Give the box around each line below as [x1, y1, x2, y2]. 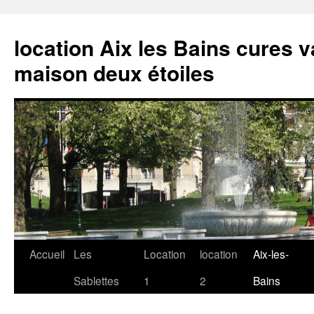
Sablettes [74, 273, 119, 288]
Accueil [29, 246, 64, 261]
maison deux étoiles [14, 57, 214, 88]
